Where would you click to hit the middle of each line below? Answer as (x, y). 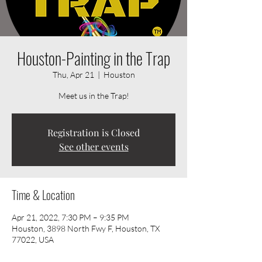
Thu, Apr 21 (73, 74)
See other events (94, 146)
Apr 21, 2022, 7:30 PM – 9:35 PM (70, 217)
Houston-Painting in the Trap (94, 58)
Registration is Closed (94, 132)
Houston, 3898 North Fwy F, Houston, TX (86, 228)
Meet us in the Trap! (94, 95)
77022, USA (33, 239)
